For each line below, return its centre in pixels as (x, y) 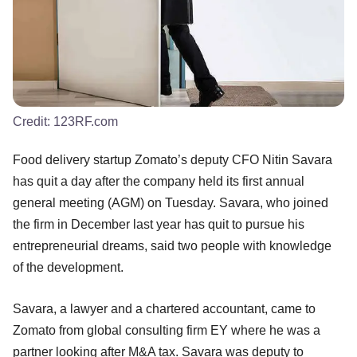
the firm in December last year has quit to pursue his (159, 224)
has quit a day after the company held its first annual (159, 181)
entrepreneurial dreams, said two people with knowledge (172, 245)
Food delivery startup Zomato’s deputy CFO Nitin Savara (173, 159)
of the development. (70, 267)
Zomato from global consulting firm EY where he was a (167, 330)
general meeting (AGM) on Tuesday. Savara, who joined (171, 202)
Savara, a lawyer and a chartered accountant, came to (164, 308)
